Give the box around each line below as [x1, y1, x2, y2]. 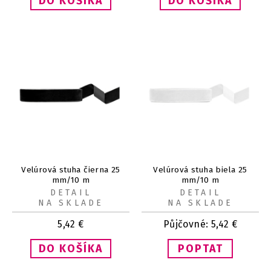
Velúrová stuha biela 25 [153, 165, 247, 175]
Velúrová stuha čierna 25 [21, 165, 120, 175]
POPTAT [177, 242, 223, 256]
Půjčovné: [163, 218, 211, 230]
